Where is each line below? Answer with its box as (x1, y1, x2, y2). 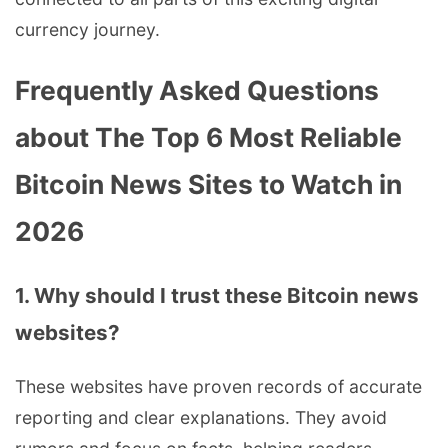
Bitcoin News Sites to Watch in (15, 167, 402, 200)
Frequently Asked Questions (15, 73, 379, 106)
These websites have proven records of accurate (15, 376, 422, 398)
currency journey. (15, 19, 160, 41)
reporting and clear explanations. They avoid (15, 407, 387, 429)
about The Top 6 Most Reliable (15, 120, 402, 153)
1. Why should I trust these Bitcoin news (15, 282, 419, 308)
